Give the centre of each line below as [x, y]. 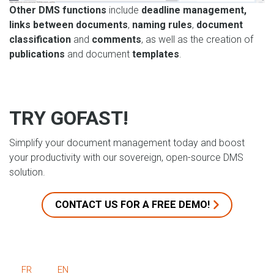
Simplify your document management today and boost [127, 143]
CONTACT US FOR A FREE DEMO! [132, 204]
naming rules [162, 24]
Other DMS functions [58, 10]
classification [41, 39]
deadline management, [193, 10]
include [123, 10]
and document [98, 54]
